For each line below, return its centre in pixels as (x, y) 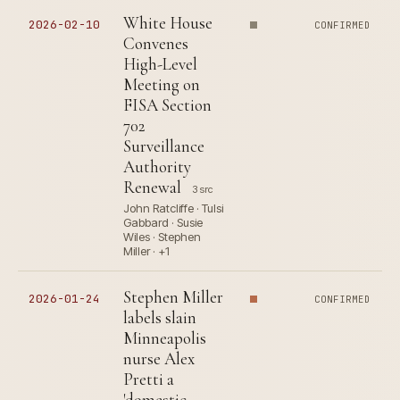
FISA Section (167, 105)
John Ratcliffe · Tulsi (173, 208)
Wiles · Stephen (162, 237)
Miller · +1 (146, 251)
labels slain (160, 318)
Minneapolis (165, 338)
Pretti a (149, 379)
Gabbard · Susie (163, 223)
